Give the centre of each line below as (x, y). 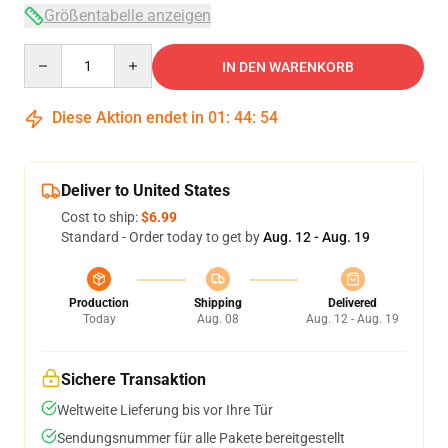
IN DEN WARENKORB (288, 67)
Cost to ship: (101, 217)
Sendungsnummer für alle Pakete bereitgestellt (201, 438)
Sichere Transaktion (133, 379)
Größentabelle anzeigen (127, 15)
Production (99, 303)
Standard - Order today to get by (162, 237)
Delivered (352, 303)
